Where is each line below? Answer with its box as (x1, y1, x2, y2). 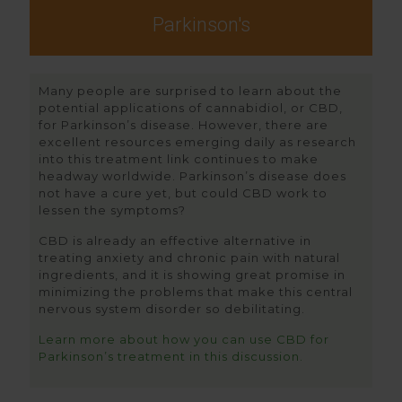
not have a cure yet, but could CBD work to (39, 186, 328, 200)
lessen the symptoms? (39, 203, 186, 217)
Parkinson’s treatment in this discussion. (39, 349, 303, 363)
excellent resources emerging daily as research (39, 135, 356, 149)
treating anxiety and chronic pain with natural (39, 250, 340, 265)
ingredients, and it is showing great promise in (39, 267, 345, 282)
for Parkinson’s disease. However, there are (39, 118, 328, 132)
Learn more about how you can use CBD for (39, 332, 329, 346)
